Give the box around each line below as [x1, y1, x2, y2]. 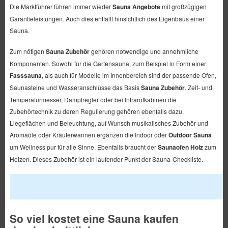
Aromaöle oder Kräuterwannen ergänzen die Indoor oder [9, 130, 168, 139]
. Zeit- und [184, 83, 212, 92]
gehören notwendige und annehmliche [89, 47, 198, 56]
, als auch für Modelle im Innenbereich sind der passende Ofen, [41, 71, 216, 80]
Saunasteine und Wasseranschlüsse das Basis [9, 83, 141, 92]
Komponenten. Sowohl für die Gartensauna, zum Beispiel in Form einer [9, 59, 206, 68]
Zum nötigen [9, 47, 46, 56]
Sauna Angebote [112, 2, 160, 12]
